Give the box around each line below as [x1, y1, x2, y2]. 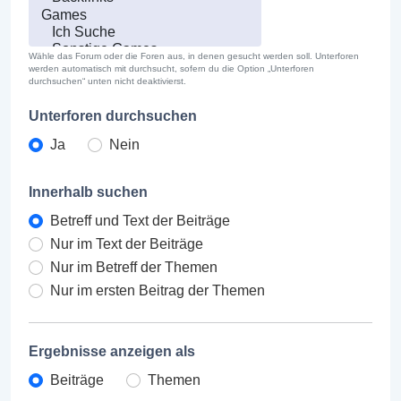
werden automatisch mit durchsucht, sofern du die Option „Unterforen [29, 63, 314, 73]
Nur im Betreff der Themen [50, 259, 218, 275]
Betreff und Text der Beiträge [50, 212, 230, 228]
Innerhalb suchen [29, 183, 148, 200]
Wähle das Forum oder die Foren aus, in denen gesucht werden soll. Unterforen [29, 50, 359, 61]
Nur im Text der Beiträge [50, 235, 203, 252]
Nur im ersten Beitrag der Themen [50, 282, 265, 298]
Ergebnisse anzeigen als [29, 343, 195, 359]
